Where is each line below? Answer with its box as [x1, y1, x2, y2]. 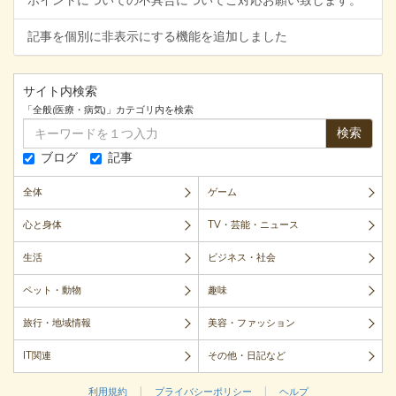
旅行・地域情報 [23, 316, 91, 330]
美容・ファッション [207, 316, 295, 330]
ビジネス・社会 [207, 250, 276, 264]
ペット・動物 [23, 283, 81, 297]
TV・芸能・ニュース [207, 217, 299, 232]
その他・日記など [207, 348, 286, 362]
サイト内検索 [23, 83, 97, 100]
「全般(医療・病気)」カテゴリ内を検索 [23, 103, 194, 117]
